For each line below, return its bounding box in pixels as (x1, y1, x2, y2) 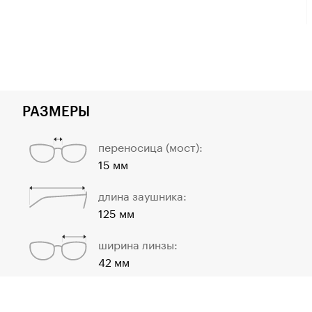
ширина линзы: (97, 235, 178, 253)
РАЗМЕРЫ (22, 102, 90, 119)
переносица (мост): (97, 137, 203, 155)
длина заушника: (97, 186, 187, 204)
